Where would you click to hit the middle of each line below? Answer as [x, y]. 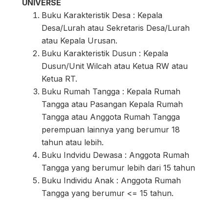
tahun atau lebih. [73, 142]
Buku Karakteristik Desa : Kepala [102, 15]
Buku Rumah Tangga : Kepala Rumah [111, 91]
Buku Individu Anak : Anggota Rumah [111, 180]
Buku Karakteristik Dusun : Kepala [105, 53]
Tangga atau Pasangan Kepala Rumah [112, 104]
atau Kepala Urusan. [79, 40]
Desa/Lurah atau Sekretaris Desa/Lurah [116, 28]
